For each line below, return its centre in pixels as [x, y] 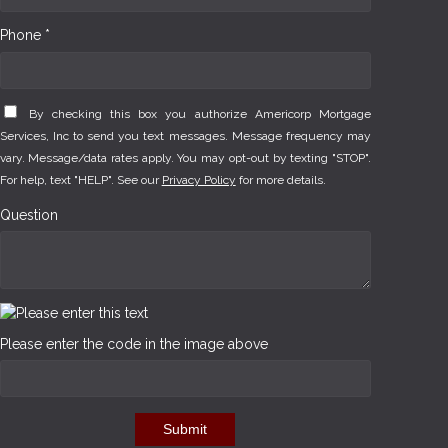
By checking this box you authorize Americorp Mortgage [199, 114]
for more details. [280, 180]
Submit [185, 429]
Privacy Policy [198, 180]
